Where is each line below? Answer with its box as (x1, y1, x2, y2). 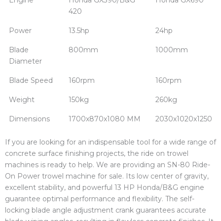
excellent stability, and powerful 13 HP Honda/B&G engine (5, 183, 204, 192)
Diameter (9, 56, 42, 66)
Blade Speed (9, 75, 53, 85)
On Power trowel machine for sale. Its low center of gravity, (5, 171, 209, 181)
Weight (9, 95, 35, 104)
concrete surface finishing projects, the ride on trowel (5, 148, 188, 158)
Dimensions (9, 114, 50, 123)
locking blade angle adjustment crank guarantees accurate (5, 205, 206, 215)
